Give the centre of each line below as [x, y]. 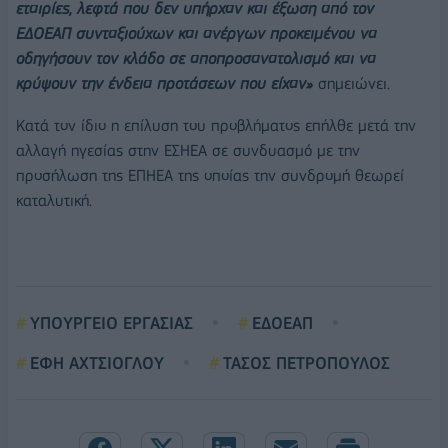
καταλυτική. [54, 200]
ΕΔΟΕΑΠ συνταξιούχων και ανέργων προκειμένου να [196, 34]
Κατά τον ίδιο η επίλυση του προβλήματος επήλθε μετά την [216, 125]
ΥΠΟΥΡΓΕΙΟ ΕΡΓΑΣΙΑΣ [111, 322]
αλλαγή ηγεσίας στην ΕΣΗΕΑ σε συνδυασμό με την [188, 150]
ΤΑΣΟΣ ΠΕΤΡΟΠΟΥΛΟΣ [306, 362]
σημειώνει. [351, 84]
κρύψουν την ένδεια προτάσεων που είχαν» [164, 84]
